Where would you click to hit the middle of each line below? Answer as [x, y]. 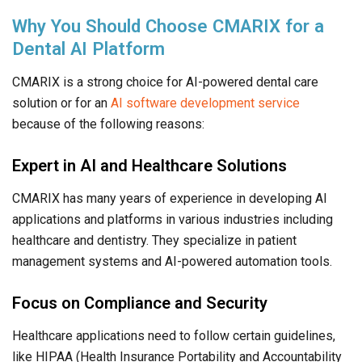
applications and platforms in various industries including [173, 220]
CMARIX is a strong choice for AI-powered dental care [165, 82]
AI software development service [205, 103]
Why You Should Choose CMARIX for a [168, 26]
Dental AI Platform [88, 49]
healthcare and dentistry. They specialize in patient [154, 241]
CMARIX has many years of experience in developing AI [170, 199]
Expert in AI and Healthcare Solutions [149, 166]
